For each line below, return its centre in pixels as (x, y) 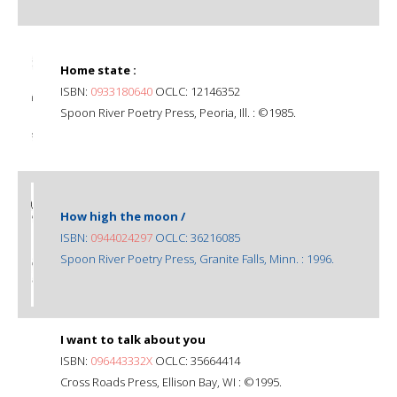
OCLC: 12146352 (196, 91)
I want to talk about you (133, 339)
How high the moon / (123, 216)
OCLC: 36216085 (196, 237)
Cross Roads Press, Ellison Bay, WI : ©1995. (171, 381)
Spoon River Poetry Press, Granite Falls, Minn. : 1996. (197, 258)
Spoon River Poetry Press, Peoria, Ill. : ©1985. (178, 112)
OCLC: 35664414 (196, 360)
